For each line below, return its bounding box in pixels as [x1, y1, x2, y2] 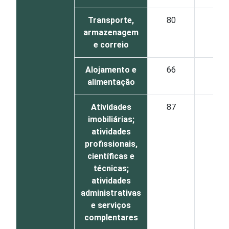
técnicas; [93, 164, 129, 173]
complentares [84, 213, 138, 222]
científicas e [87, 151, 134, 161]
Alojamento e [85, 65, 136, 75]
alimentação [87, 77, 135, 87]
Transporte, [88, 15, 134, 25]
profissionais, [84, 139, 138, 149]
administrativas [81, 188, 141, 198]
